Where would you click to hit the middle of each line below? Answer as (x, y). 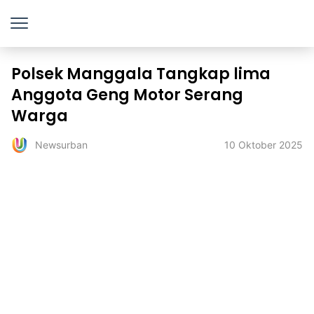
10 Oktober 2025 (264, 145)
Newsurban (61, 145)
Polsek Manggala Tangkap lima (141, 74)
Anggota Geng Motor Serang (127, 95)
